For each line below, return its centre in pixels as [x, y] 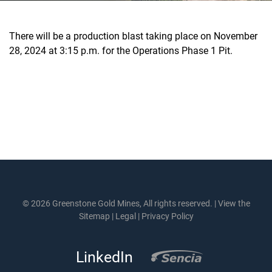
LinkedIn [101, 257]
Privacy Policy [167, 216]
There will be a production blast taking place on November [133, 36]
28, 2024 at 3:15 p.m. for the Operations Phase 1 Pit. [121, 51]
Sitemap [94, 216]
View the [234, 204]
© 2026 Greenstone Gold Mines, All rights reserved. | [120, 204]
